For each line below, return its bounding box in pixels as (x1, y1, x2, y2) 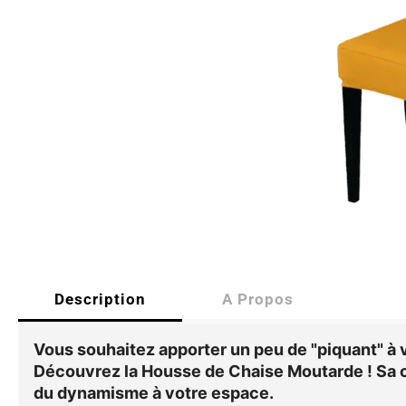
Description (54, 289, 146, 308)
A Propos (222, 289, 294, 308)
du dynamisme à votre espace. (34, 382, 274, 402)
